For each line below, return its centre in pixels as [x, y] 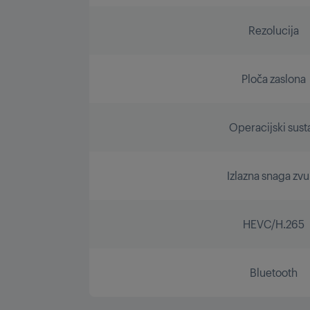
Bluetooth [273, 272]
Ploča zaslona [273, 78]
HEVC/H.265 [273, 224]
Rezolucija [273, 30]
